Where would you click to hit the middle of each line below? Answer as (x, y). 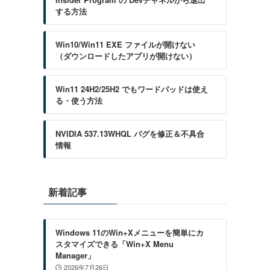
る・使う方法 (79, 100)
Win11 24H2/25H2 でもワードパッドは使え (132, 89)
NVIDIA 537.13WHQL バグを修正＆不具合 (130, 133)
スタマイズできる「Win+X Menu (115, 244)
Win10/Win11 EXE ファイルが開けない (125, 44)
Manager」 (75, 255)
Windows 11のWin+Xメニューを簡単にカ (130, 232)
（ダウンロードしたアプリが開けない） (126, 56)
